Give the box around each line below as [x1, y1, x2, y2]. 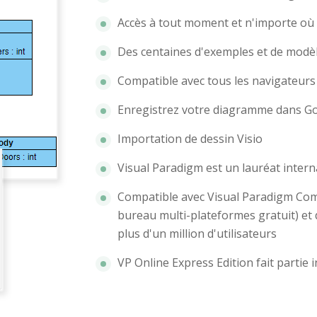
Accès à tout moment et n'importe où [117, 15, 314, 31]
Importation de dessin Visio [117, 131, 263, 147]
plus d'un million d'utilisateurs [117, 226, 277, 242]
